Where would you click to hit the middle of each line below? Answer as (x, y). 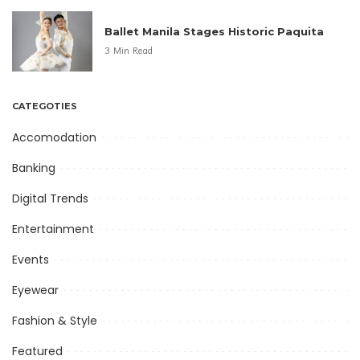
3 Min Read (129, 51)
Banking (34, 168)
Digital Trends (50, 198)
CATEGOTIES (45, 106)
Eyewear (35, 290)
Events (31, 259)
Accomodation (54, 137)
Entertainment (53, 229)
